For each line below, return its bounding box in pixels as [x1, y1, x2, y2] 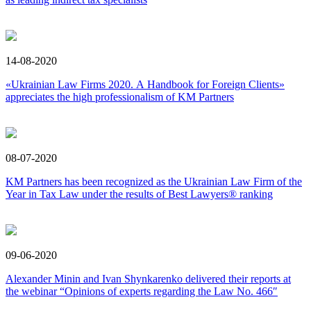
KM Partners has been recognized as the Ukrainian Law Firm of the [6, 176, 302, 188]
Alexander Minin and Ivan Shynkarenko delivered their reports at [6, 273, 291, 285]
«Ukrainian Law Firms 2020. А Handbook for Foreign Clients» [6, 78, 285, 91]
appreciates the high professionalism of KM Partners [6, 91, 234, 103]
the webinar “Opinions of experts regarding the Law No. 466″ [6, 285, 278, 298]
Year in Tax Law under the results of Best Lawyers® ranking [6, 188, 273, 201]
